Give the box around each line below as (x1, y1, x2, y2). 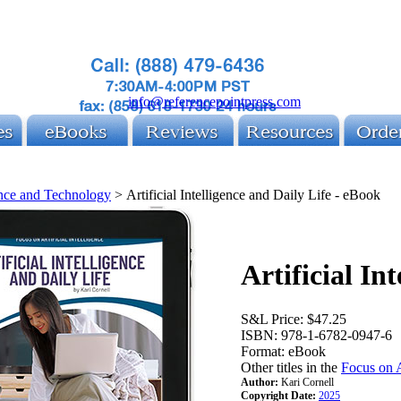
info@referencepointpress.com (128, 94, 301, 109)
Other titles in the (241, 359, 341, 375)
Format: (241, 343, 285, 359)
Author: (241, 375, 278, 388)
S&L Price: (241, 311, 303, 327)
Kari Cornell (281, 375, 334, 388)
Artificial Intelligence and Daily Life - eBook (126, 187, 380, 202)
